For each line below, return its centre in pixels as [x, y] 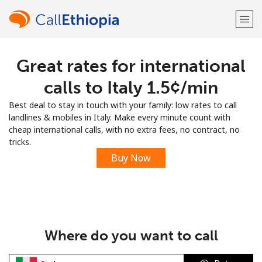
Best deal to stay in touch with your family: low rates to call [123, 105]
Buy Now [131, 158]
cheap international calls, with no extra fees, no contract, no [124, 130]
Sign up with [131, 128]
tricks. [20, 142]
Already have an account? [111, 98]
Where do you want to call [131, 235]
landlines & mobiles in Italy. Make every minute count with [120, 117]
